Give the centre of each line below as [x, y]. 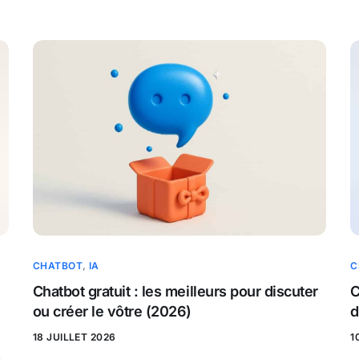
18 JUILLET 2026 [74, 337]
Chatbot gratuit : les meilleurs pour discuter [175, 292]
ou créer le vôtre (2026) [112, 312]
